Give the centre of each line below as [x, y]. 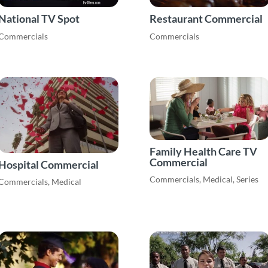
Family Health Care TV [204, 151]
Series [248, 179]
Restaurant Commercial [206, 19]
